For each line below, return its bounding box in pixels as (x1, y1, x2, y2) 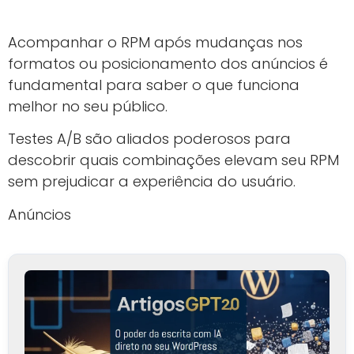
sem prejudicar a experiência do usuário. (8, 171, 296, 192)
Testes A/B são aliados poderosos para (8, 129, 291, 149)
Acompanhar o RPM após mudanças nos (8, 32, 303, 53)
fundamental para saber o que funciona (8, 75, 299, 96)
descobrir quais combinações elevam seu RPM (8, 150, 339, 171)
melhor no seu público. (8, 96, 168, 117)
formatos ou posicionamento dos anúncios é (8, 54, 328, 74)
